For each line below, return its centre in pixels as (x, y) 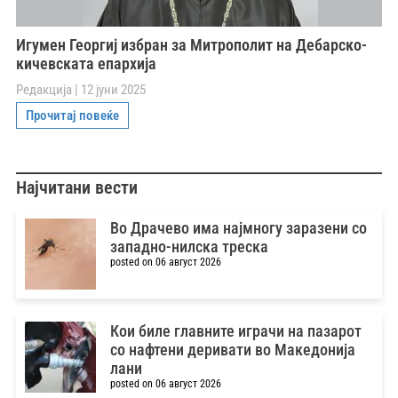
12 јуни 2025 (112, 89)
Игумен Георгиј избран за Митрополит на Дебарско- (191, 44)
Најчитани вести (77, 187)
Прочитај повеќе (72, 115)
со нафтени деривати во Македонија (233, 349)
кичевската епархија (86, 63)
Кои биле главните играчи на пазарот (236, 330)
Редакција (45, 89)
